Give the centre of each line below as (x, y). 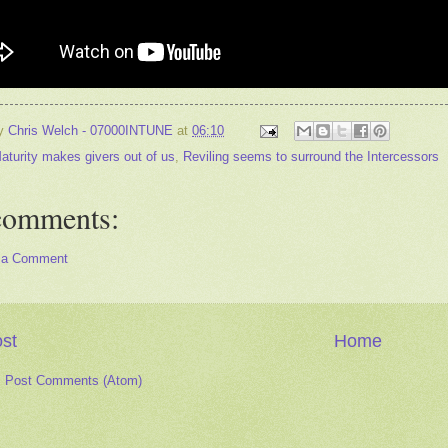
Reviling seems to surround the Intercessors (311, 157)
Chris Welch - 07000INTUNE (90, 130)
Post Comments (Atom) (73, 380)
